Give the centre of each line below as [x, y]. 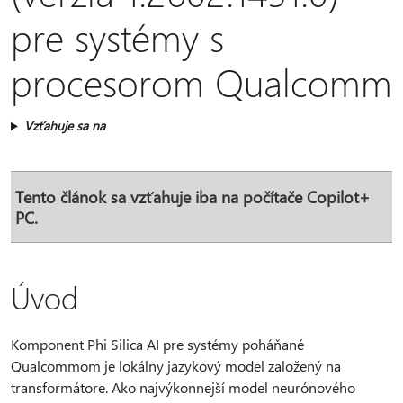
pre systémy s [117, 36]
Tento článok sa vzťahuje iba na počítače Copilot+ [193, 197]
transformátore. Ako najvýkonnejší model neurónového [183, 387]
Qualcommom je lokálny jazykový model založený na [176, 366]
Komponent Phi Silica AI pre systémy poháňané [157, 344]
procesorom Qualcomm [201, 81]
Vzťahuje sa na [64, 125]
